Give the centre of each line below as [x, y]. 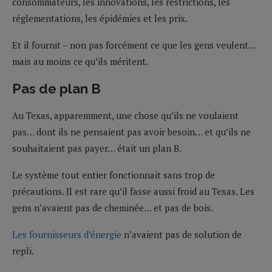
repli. [23, 250]
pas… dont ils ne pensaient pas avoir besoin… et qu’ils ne [131, 131]
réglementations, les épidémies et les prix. [100, 18]
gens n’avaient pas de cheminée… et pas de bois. [113, 207]
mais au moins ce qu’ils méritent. [80, 61]
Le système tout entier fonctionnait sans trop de [114, 175]
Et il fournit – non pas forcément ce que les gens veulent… [134, 45]
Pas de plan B [56, 88]
